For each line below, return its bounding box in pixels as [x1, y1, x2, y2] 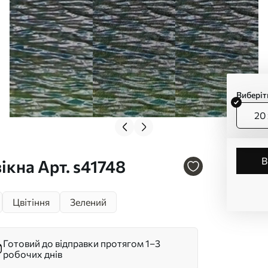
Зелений [70, 196, 106, 208]
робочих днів [3, 248, 62, 260]
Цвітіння [13, 196, 50, 208]
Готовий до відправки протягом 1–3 [3, 237, 160, 249]
